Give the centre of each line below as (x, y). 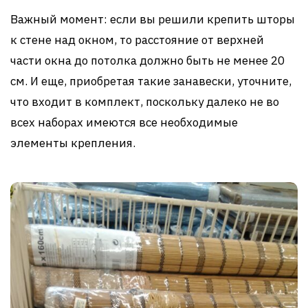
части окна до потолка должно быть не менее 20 (147, 61)
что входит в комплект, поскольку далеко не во (145, 102)
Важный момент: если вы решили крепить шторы (153, 20)
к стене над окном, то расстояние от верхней (137, 40)
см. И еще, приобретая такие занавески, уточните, (151, 81)
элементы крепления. (73, 143)
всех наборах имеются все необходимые (124, 123)
